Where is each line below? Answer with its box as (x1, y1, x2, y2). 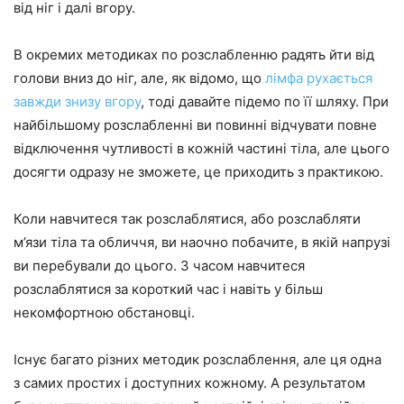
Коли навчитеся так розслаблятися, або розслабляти (14, 209, 361, 227)
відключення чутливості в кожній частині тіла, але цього (14, 139, 390, 157)
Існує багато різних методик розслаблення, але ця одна (14, 350, 381, 368)
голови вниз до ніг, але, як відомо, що (14, 69, 265, 87)
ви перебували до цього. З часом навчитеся (14, 256, 305, 274)
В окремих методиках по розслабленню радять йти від (14, 45, 374, 63)
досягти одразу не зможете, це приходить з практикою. (14, 162, 383, 180)
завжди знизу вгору (14, 92, 141, 110)
